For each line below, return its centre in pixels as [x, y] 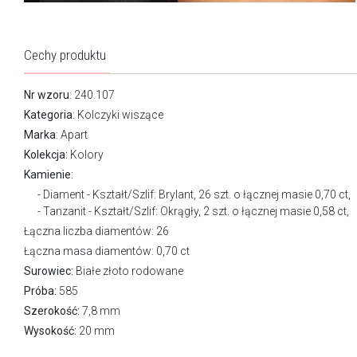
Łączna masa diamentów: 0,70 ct [107, 251]
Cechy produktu [65, 55]
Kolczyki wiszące [120, 115]
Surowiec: [49, 271]
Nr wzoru [47, 95]
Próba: [40, 291]
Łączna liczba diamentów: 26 [96, 231]
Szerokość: [52, 311]
